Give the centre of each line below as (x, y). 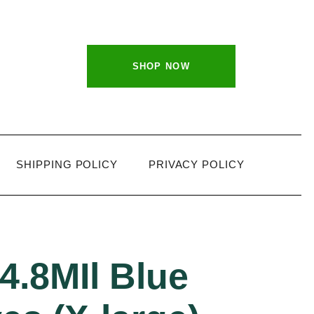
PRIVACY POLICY (196, 164)
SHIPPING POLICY (67, 164)
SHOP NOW (161, 66)
